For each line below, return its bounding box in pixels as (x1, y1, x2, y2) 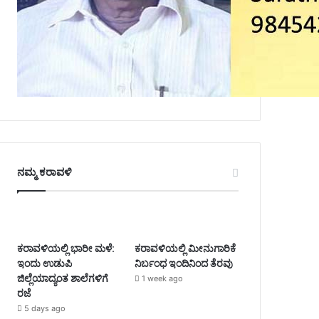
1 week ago (141, 273, 183, 283)
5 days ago (23, 303, 66, 313)
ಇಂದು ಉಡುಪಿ (16, 256, 72, 271)
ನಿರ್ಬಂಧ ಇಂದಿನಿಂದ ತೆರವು (134, 256, 233, 271)
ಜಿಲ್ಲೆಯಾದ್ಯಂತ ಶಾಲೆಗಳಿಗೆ (16, 271, 108, 286)
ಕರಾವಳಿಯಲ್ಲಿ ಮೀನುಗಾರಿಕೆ (134, 241, 236, 256)
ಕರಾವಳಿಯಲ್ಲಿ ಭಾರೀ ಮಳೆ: (16, 241, 115, 256)
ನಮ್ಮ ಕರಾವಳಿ (16, 164, 72, 179)
